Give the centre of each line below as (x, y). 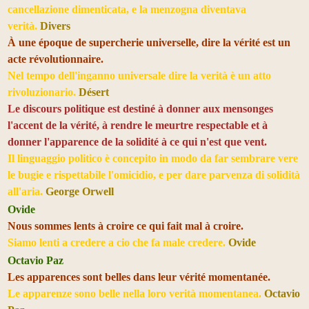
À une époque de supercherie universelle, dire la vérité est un (149, 42)
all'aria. (27, 191)
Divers (55, 26)
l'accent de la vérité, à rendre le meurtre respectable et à (138, 125)
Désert (94, 92)
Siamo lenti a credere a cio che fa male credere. (118, 242)
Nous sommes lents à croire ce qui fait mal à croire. (126, 226)
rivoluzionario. (43, 92)
